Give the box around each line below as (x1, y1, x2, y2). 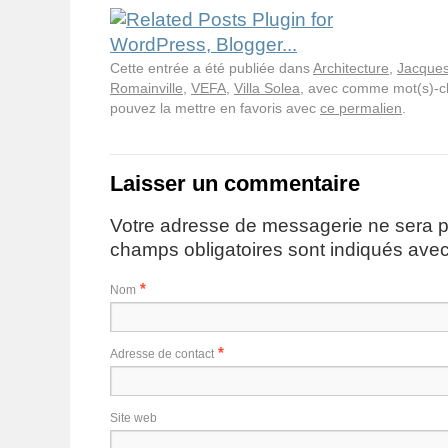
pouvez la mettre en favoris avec (110, 100, 320, 117)
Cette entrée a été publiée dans (110, 60, 313, 77)
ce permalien (320, 100, 402, 117)
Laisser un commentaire (110, 171, 360, 197)
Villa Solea (234, 80, 300, 97)
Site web (110, 411, 157, 426)
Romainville (110, 80, 183, 97)
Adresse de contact (110, 347, 214, 362)
